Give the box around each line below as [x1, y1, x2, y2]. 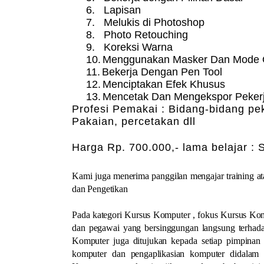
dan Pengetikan [72, 183, 128, 194]
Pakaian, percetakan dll [72, 115, 196, 128]
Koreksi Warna [104, 41, 173, 54]
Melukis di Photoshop [104, 16, 204, 29]
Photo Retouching [104, 29, 188, 41]
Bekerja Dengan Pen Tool [102, 66, 222, 78]
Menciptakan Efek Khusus [103, 78, 225, 91]
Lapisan [104, 4, 141, 16]
